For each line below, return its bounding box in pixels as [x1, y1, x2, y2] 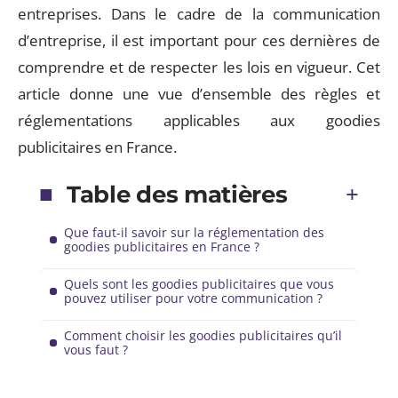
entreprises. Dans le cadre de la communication [18, 4, 380, 24]
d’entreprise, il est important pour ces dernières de [18, 30, 380, 51]
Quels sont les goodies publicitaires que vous [64, 275, 334, 292]
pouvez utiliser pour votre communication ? [64, 290, 322, 306]
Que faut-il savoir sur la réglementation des [64, 224, 324, 241]
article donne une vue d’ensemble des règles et [18, 84, 380, 104]
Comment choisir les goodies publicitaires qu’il [64, 327, 342, 344]
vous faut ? [64, 341, 128, 358]
